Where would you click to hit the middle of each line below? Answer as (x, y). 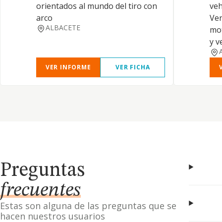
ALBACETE (63, 28)
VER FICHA (133, 67)
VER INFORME (68, 67)
